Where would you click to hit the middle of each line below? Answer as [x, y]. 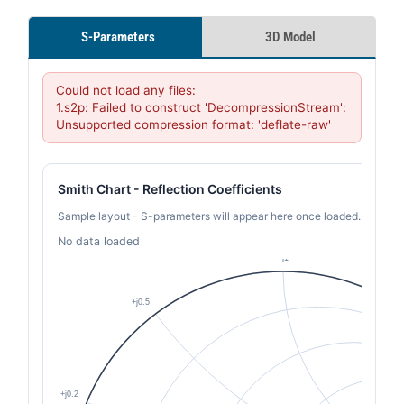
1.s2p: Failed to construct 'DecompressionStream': [201, 107]
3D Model [289, 37]
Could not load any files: [126, 90]
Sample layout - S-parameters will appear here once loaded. [209, 216]
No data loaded [99, 241]
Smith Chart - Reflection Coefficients [170, 189]
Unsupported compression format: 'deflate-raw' [193, 124]
